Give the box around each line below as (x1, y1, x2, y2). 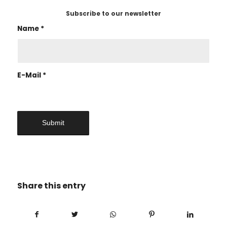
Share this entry (17, 179, 86, 192)
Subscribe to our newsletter (65, 9, 161, 18)
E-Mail (17, 70, 43, 80)
